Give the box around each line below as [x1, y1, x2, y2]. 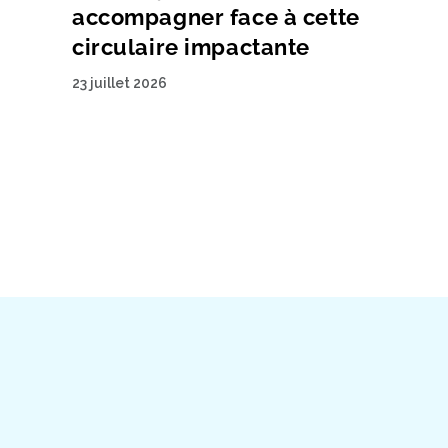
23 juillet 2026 [72, 74, 167, 91]
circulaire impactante [72, 33, 310, 60]
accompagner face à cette [72, 3, 360, 30]
